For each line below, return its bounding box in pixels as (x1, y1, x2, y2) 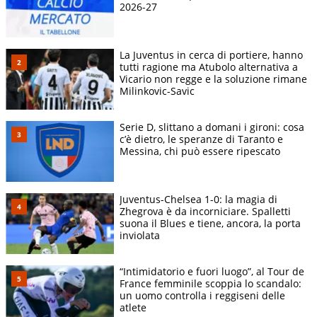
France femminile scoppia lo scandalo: (120, 277, 301, 291)
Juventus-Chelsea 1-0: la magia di (120, 192, 277, 207)
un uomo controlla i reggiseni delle (120, 289, 285, 303)
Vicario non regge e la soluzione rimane (120, 72, 307, 86)
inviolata (120, 229, 160, 243)
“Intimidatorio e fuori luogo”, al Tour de (120, 265, 304, 279)
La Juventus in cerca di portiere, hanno (120, 48, 303, 62)
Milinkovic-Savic (120, 84, 195, 98)
